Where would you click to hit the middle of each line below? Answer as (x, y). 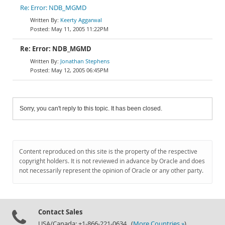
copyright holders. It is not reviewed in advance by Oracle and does (112, 161)
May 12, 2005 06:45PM (80, 70)
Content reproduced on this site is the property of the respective (108, 151)
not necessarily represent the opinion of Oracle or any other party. (111, 171)
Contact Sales (60, 212)
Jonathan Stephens (85, 61)
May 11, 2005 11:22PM (80, 29)
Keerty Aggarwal (81, 20)
